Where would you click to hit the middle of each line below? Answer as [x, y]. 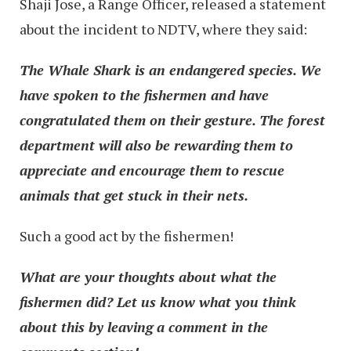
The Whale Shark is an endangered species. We [170, 70]
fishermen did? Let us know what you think [158, 302]
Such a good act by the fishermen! [127, 236]
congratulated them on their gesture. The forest [172, 120]
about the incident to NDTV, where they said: [163, 29]
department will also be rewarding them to [156, 145]
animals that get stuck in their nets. [134, 195]
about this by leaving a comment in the [144, 327]
